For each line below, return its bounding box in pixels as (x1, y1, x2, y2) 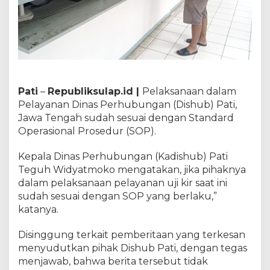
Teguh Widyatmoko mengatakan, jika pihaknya (18, 163, 246, 175)
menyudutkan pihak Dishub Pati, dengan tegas (18, 242, 247, 254)
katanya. (18, 203, 58, 215)
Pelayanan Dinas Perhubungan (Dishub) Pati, (18, 98, 237, 110)
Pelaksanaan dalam (142, 85, 236, 97)
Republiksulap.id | (48, 85, 142, 97)
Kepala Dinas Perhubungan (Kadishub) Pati (18, 150, 228, 162)
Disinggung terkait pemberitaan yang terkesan (18, 228, 245, 240)
